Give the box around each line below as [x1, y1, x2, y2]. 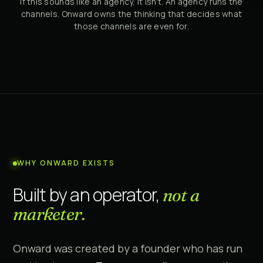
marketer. [13, 203, 86, 225]
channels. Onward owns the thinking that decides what [21, 8, 242, 19]
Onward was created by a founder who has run [13, 241, 242, 256]
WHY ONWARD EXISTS [17, 158, 115, 168]
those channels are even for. [74, 20, 189, 32]
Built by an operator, [13, 183, 163, 207]
